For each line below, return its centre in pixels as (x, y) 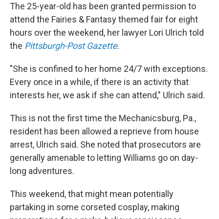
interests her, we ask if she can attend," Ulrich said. (107, 95)
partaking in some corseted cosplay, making (95, 207)
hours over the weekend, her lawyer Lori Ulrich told (107, 32)
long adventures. (42, 171)
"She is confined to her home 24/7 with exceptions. (109, 68)
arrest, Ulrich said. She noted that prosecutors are (105, 144)
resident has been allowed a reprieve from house (104, 131)
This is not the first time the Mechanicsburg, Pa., (103, 118)
